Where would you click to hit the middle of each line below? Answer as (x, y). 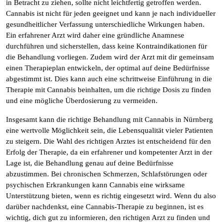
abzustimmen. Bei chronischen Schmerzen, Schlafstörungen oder (107, 174)
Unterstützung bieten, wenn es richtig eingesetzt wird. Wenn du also (111, 196)
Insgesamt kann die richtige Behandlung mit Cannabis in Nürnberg (110, 119)
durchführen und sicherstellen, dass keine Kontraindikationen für (107, 46)
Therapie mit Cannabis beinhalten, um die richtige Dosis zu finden (109, 90)
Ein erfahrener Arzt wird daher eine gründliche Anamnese (95, 35)
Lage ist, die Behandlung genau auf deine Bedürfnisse (90, 163)
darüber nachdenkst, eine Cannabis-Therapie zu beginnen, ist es (105, 207)
